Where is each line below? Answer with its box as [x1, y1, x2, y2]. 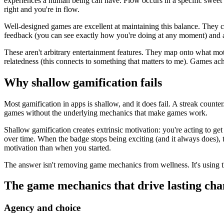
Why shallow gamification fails [4, 75, 162, 89]
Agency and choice [4, 202, 80, 213]
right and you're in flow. [4, 4, 79, 13]
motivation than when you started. [4, 143, 111, 152]
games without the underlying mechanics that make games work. [4, 108, 207, 117]
